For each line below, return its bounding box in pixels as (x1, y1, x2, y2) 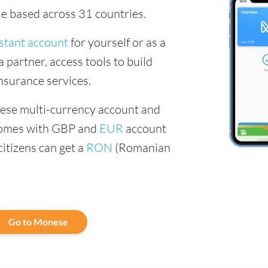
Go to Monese (8, 216, 68, 227)
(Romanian (112, 140, 170, 155)
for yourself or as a (68, 35, 166, 50)
